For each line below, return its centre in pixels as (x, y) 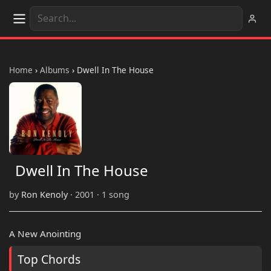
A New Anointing (45, 234)
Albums (55, 70)
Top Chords (49, 260)
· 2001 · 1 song (99, 195)
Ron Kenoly (44, 195)
